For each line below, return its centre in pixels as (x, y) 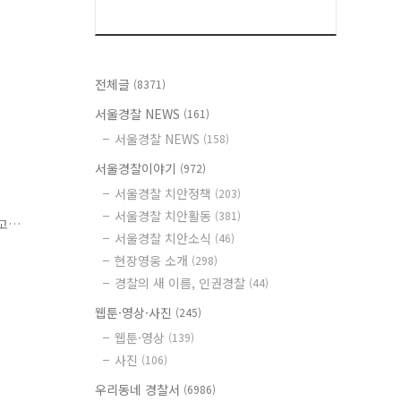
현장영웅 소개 (153, 260)
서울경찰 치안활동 (165, 216)
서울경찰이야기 (137, 168)
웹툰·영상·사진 (135, 312)
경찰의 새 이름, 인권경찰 (182, 283)
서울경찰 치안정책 (165, 193)
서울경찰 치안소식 (165, 238)
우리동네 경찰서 (139, 389)
